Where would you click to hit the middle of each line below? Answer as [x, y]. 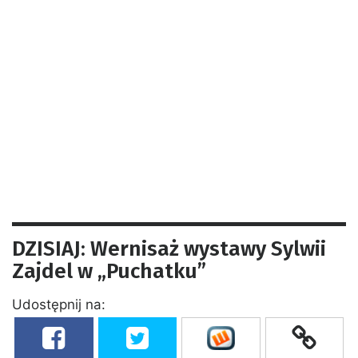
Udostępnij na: [59, 304]
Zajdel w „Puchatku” [109, 271]
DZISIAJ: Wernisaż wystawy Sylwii [169, 249]
